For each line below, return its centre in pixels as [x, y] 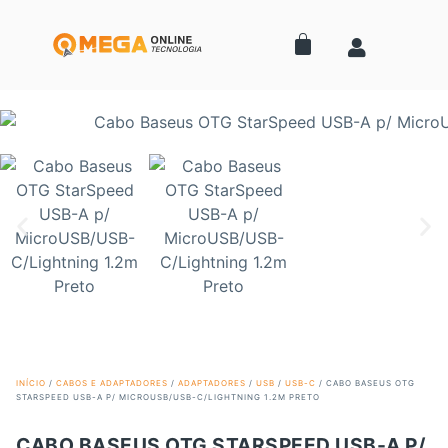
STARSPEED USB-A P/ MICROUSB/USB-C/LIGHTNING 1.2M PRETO [168, 396]
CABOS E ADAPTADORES [112, 382]
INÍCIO [31, 382]
